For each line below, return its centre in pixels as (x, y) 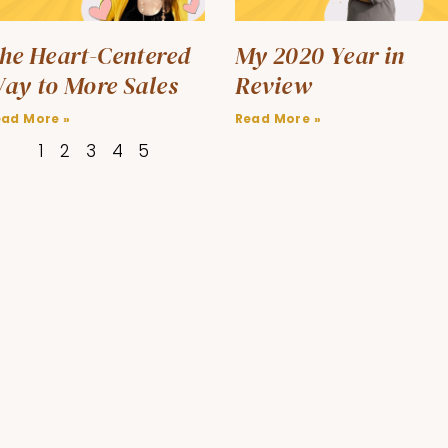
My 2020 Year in (319, 55)
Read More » (277, 118)
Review (273, 85)
